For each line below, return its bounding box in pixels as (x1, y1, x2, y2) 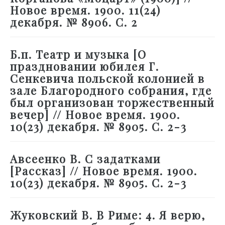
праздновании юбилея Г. (10, 59, 159, 74)
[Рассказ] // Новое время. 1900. (10, 163, 197, 179)
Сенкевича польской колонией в (10, 71, 205, 86)
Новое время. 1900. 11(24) (10, 3, 161, 18)
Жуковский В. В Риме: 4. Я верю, (10, 207, 205, 223)
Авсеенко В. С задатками (10, 151, 161, 167)
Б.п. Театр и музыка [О (10, 47, 147, 62)
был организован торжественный (10, 95, 214, 110)
